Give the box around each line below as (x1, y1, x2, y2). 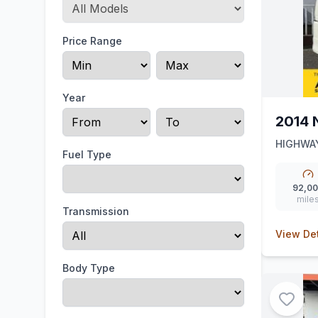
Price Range (62, 35, 122, 47)
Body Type (62, 262, 115, 274)
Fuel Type (62, 148, 111, 160)
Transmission (62, 205, 129, 217)
